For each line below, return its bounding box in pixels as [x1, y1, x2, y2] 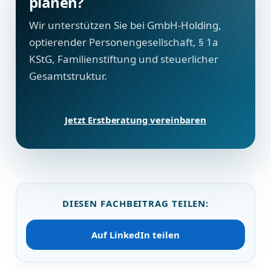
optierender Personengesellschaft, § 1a [29, 35, 218, 50]
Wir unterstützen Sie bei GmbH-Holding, [29, 18, 221, 33]
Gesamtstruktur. [29, 69, 107, 83]
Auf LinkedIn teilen [91, 229, 180, 241]
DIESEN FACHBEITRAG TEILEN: [62, 197, 209, 210]
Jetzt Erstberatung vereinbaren [65, 113, 206, 126]
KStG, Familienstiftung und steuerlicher [29, 52, 218, 67]
